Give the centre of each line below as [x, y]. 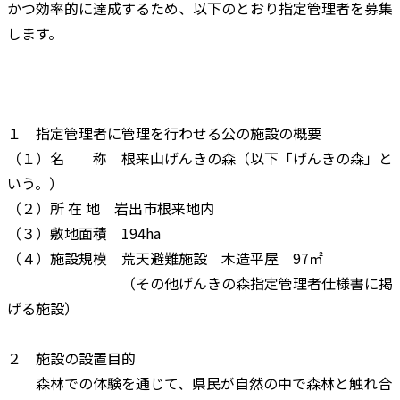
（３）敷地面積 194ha [84, 233]
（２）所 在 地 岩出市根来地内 [111, 208]
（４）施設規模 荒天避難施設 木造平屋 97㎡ [165, 258]
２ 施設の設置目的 [71, 358]
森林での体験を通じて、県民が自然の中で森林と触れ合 [200, 383]
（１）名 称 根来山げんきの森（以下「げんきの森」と [200, 158]
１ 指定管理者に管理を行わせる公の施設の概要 [164, 133]
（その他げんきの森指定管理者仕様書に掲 [200, 283]
